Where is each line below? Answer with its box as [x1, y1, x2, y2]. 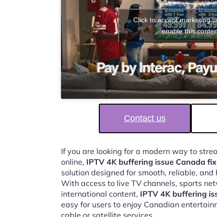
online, [61, 156, 86, 167]
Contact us [124, 113, 166, 123]
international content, [61, 188, 140, 199]
